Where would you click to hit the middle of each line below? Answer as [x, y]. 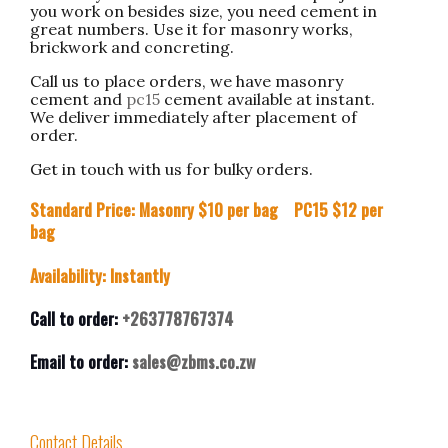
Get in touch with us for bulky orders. [171, 169]
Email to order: [79, 362]
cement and [78, 99]
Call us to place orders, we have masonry [186, 81]
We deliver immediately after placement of [193, 117]
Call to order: [76, 318]
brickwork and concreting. [132, 47]
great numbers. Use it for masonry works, [191, 29]
